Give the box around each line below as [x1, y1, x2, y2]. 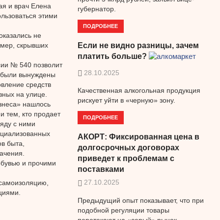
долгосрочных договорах [77, 143, 179, 152]
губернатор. [77, 5, 116, 13]
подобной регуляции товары [77, 206, 169, 214]
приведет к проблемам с [77, 154, 174, 163]
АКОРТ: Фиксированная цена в [77, 132, 199, 141]
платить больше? [77, 52, 147, 61]
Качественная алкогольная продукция [77, 86, 200, 95]
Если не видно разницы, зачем [77, 41, 199, 50]
